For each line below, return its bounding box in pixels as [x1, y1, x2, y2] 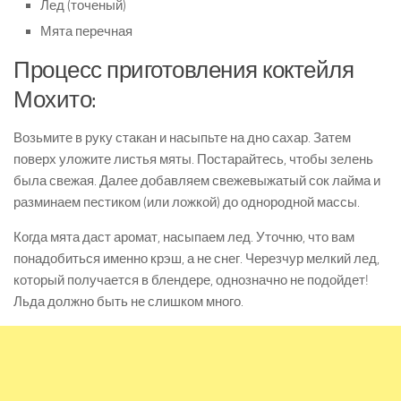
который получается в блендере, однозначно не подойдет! [13, 272, 369, 289]
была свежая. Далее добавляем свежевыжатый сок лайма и [13, 173, 380, 190]
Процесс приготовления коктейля [13, 56, 354, 85]
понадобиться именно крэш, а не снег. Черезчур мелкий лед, [13, 251, 380, 268]
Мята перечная [40, 23, 132, 40]
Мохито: [13, 86, 97, 115]
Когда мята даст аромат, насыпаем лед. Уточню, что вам [13, 229, 354, 246]
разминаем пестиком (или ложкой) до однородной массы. [13, 194, 360, 211]
